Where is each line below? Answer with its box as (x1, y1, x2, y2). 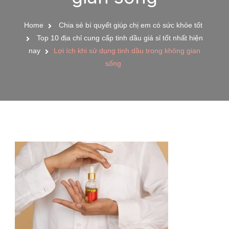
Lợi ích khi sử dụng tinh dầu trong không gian (54, 47, 200, 55)
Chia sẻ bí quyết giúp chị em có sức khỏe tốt (59, 21, 202, 29)
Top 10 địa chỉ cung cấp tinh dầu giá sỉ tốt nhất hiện (37, 34, 203, 42)
